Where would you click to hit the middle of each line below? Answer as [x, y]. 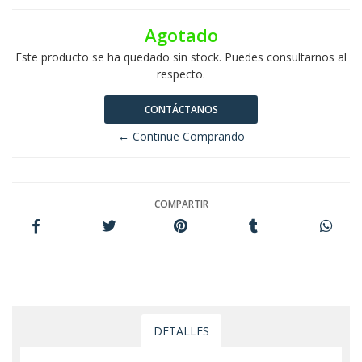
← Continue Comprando [181, 136]
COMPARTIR [181, 204]
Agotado [181, 35]
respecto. [181, 74]
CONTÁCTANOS [181, 109]
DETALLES [181, 331]
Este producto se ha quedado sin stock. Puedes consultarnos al [181, 57]
